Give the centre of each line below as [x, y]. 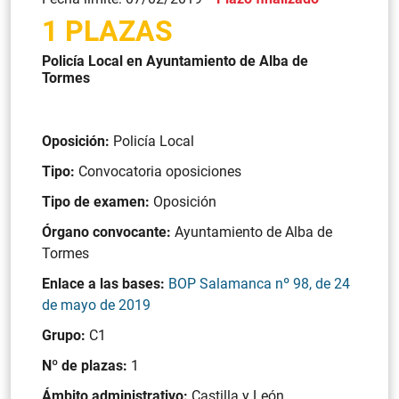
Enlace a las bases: [105, 284]
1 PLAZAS [107, 31]
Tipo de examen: [98, 202]
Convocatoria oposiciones [160, 171]
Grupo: [65, 335]
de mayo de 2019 [96, 305]
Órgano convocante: [108, 232]
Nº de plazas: [86, 366]
